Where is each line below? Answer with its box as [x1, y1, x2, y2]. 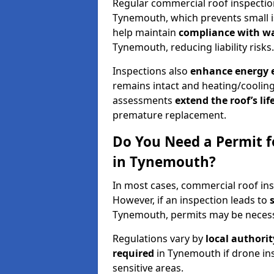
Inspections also [113, 64, 190, 78]
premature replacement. [113, 108, 226, 122]
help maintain [113, 25, 179, 39]
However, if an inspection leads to [113, 193, 270, 207]
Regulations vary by [113, 231, 206, 245]
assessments [113, 93, 175, 107]
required [113, 246, 154, 260]
